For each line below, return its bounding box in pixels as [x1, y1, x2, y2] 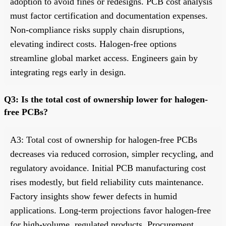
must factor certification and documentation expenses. [10, 10, 208, 21]
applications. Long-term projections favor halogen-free [10, 205, 211, 215]
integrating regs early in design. [10, 67, 126, 77]
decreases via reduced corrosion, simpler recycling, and [10, 148, 213, 159]
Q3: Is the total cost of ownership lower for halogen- [4, 94, 208, 104]
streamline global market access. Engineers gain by [10, 52, 198, 63]
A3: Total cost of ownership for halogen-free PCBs [10, 134, 197, 145]
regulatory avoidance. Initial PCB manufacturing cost [10, 162, 206, 173]
